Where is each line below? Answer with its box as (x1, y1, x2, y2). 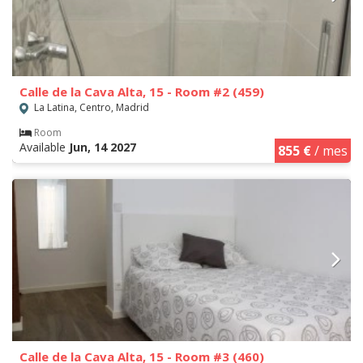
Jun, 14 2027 (69, 139, 136, 156)
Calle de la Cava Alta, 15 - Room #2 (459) (19, 83, 264, 100)
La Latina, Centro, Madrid (32, 100, 149, 115)
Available (19, 139, 69, 156)
